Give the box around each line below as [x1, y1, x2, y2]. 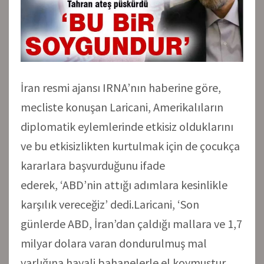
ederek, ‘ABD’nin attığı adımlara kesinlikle [21, 177, 227, 192]
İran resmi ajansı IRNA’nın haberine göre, [21, 80, 221, 95]
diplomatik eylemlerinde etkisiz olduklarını [21, 118, 233, 134]
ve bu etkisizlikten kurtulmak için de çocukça [21, 138, 240, 153]
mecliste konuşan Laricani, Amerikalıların [21, 99, 223, 114]
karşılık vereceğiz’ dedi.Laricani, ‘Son [21, 196, 199, 212]
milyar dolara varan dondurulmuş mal [21, 235, 207, 250]
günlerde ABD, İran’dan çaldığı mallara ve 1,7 [21, 216, 242, 231]
